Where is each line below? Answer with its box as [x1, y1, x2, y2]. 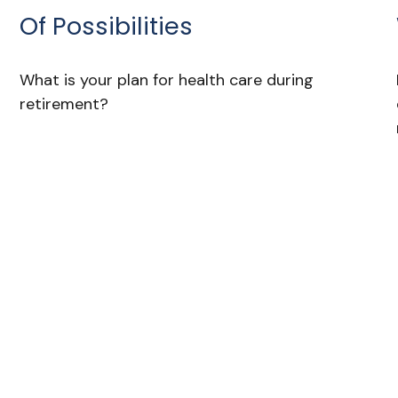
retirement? [20, 93, 109, 115]
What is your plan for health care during [20, 69, 314, 92]
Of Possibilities [20, 10, 194, 44]
